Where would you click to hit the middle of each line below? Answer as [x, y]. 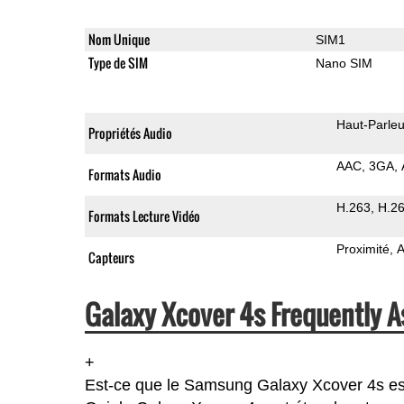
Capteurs [111, 257]
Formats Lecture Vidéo [144, 216]
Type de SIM [118, 62]
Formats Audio [124, 174]
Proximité [363, 248]
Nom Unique [119, 39]
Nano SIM [344, 63]
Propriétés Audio [130, 133]
